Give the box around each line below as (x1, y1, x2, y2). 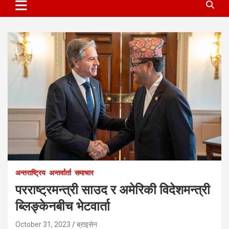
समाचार (75, 169, 94, 177)
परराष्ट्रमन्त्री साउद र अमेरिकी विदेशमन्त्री (15, 182, 210, 198)
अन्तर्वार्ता (49, 169, 71, 177)
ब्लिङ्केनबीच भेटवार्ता (15, 199, 110, 214)
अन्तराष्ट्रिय (15, 169, 45, 177)
